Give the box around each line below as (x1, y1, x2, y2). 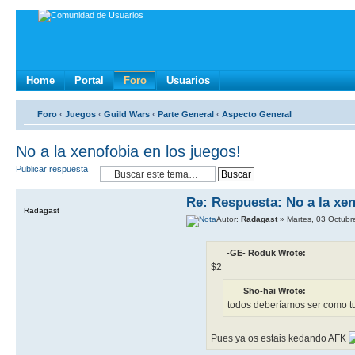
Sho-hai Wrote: (243, 286, 307, 296)
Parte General (158, 109, 214, 119)
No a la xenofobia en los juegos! (16, 143, 241, 160)
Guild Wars (104, 109, 150, 119)
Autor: (216, 215, 242, 224)
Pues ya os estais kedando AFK (211, 333, 349, 345)
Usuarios (166, 74, 210, 86)
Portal (74, 74, 104, 86)
